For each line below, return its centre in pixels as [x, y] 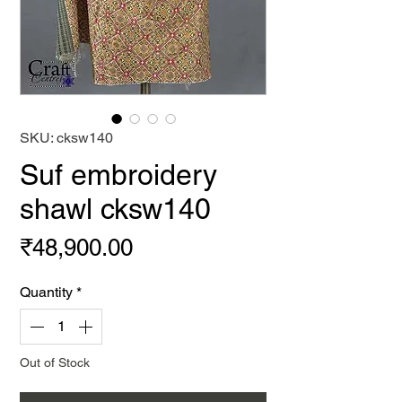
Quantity [46, 292]
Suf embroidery [118, 175]
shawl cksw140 [115, 209]
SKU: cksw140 [66, 138]
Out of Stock [55, 363]
